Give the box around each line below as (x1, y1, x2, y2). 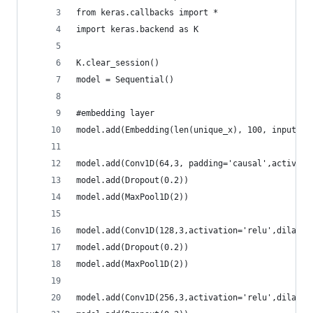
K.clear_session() (76, 58, 159, 68)
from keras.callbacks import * (76, 8, 218, 17)
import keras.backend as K (76, 24, 198, 34)
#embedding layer (76, 108, 154, 118)
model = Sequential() (76, 75, 174, 85)
